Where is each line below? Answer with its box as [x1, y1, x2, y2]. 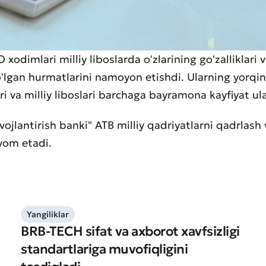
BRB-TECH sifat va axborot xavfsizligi [21, 223, 240, 240]
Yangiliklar [27, 209, 69, 220]
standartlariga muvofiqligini [21, 241, 188, 258]
